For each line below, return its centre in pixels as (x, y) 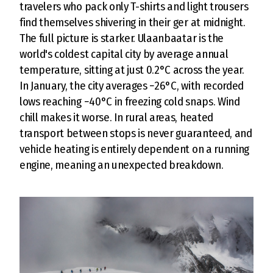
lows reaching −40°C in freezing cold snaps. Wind (130, 101)
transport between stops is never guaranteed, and (136, 133)
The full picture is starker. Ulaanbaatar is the (122, 38)
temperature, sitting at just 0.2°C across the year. (132, 70)
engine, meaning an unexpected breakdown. (122, 165)
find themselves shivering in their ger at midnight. (133, 22)
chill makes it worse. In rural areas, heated (116, 117)
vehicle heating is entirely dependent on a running (134, 149)
